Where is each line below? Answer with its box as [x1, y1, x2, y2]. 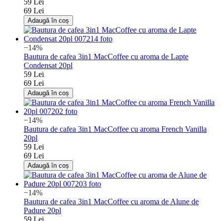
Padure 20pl [24, 206, 61, 215]
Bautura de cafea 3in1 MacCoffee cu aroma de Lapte [24, 52, 188, 61]
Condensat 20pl [24, 61, 73, 70]
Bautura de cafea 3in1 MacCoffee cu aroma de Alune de [24, 197, 199, 206]
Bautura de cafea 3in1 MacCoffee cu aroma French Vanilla [24, 124, 207, 133]
